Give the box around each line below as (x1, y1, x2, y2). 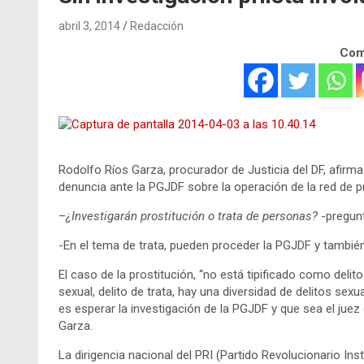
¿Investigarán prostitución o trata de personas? (66, 208, 318, 223)
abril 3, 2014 (58, 19, 120, 32)
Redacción (130, 19, 184, 32)
